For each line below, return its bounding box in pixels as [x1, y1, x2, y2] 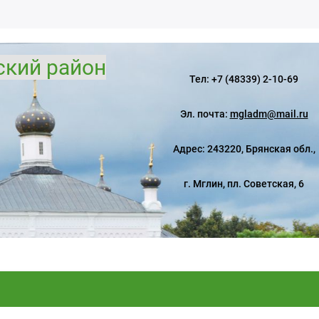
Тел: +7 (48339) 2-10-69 [189, 73, 298, 85]
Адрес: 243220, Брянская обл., [172, 143, 315, 155]
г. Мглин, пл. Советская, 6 [184, 178, 304, 189]
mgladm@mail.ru [229, 108, 308, 120]
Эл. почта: [179, 108, 230, 120]
